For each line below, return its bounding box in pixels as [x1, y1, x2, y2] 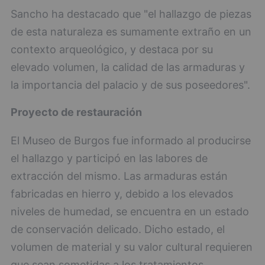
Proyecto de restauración [11, 106, 142, 118]
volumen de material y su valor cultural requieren [11, 241, 253, 253]
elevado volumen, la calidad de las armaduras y [11, 61, 245, 73]
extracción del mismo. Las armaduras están [11, 170, 228, 182]
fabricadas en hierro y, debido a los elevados [11, 188, 233, 200]
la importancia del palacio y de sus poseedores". [11, 79, 250, 91]
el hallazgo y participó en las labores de [11, 152, 208, 164]
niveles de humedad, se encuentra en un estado [11, 205, 249, 218]
